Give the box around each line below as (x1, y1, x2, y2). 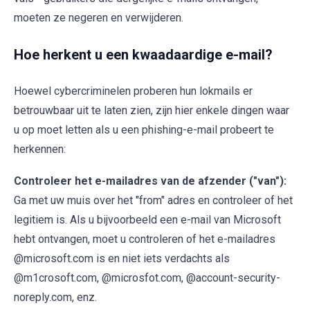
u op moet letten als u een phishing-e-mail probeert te (14, 122, 274, 136)
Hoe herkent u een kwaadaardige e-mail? (14, 46, 273, 63)
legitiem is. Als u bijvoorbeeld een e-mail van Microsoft (14, 212, 281, 226)
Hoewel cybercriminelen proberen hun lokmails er (14, 84, 253, 98)
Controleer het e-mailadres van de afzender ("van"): (14, 174, 286, 188)
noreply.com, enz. (14, 290, 97, 304)
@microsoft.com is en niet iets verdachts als (14, 251, 230, 265)
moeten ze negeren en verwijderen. (14, 10, 183, 24)
